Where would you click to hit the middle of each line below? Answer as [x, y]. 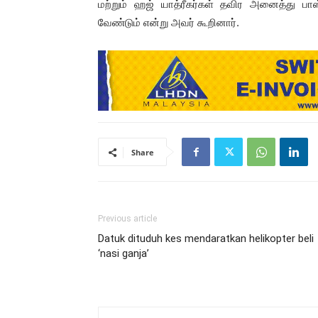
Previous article [127, 219]
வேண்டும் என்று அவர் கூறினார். [169, 22]
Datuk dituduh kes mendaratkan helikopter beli [206, 239]
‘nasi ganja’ [124, 254]
